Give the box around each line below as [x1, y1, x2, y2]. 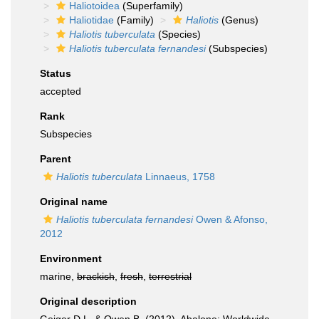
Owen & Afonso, [193, 214, 268, 225]
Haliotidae [69, 14, 114, 26]
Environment [40, 253, 102, 264]
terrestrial [149, 271, 192, 282]
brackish [77, 271, 115, 282]
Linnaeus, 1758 [142, 171, 215, 182]
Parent [40, 153, 71, 164]
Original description [40, 296, 137, 307]
